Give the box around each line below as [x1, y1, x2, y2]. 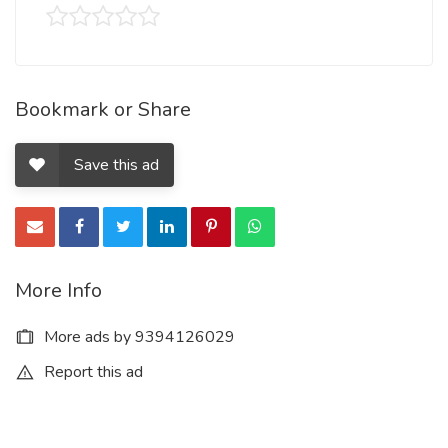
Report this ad [40, 361, 143, 383]
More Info [15, 277, 102, 304]
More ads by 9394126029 [40, 326, 235, 348]
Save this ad [74, 154, 159, 176]
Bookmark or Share [15, 96, 191, 123]
